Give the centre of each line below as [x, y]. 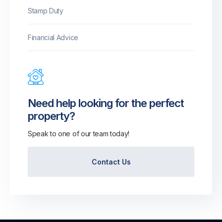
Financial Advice [53, 37]
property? [51, 116]
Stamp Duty [46, 11]
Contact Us [111, 162]
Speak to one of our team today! [79, 134]
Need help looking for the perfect [106, 103]
